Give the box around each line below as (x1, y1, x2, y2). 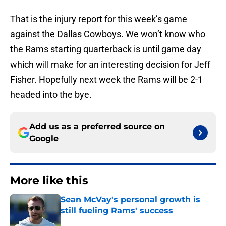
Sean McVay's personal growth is (61, 195, 200, 205)
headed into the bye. (10, 89, 92, 100)
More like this (10, 174, 88, 188)
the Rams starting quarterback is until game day (10, 44, 201, 55)
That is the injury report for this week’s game (10, 14, 187, 25)
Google (29, 134, 59, 144)
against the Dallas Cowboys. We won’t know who (10, 29, 205, 40)
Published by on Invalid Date (60, 216, 148, 225)
